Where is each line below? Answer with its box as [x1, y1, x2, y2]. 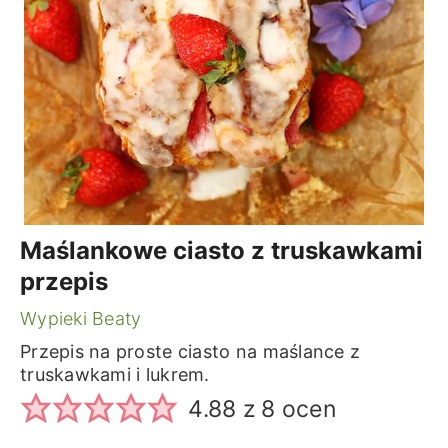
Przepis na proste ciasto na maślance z [19, 341, 361, 362]
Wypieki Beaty [19, 308, 142, 329]
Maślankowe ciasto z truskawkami [19, 236, 423, 265]
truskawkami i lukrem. [19, 364, 210, 385]
